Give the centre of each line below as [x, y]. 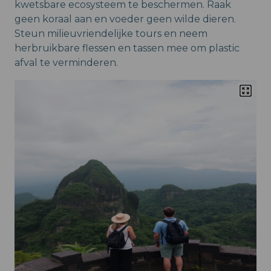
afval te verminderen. [66, 63]
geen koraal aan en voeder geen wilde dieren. [125, 19]
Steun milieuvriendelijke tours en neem [111, 34]
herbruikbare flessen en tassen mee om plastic [127, 48]
